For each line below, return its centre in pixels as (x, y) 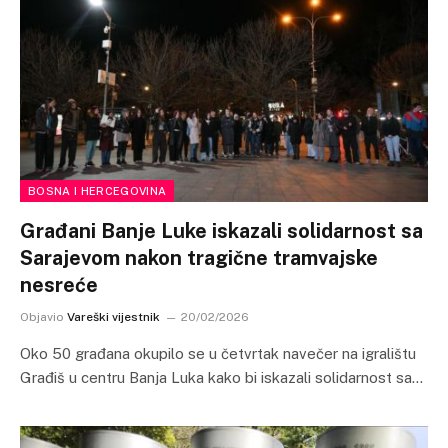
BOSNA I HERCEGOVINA (97, 191)
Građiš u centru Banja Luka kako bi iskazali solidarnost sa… (221, 377)
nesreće (59, 285)
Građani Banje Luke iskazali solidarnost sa (221, 231)
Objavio (42, 317)
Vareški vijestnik (113, 317)
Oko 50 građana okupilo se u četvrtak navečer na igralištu (218, 353)
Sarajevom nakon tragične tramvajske (199, 258)
